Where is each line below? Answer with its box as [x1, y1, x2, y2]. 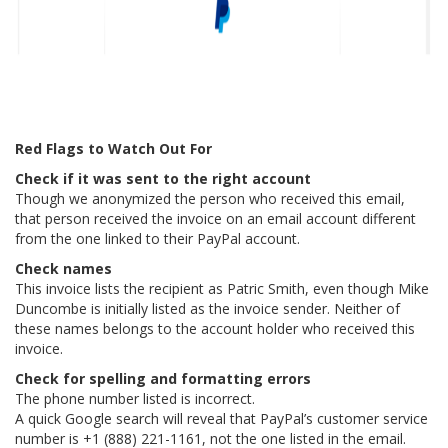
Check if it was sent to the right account [15, 168, 311, 188]
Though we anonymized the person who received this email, [15, 188, 405, 208]
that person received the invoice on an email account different [15, 208, 416, 228]
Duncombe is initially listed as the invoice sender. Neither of [15, 298, 400, 318]
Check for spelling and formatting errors [15, 368, 311, 388]
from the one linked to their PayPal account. [15, 228, 300, 248]
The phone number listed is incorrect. [15, 388, 255, 408]
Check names [15, 258, 112, 278]
